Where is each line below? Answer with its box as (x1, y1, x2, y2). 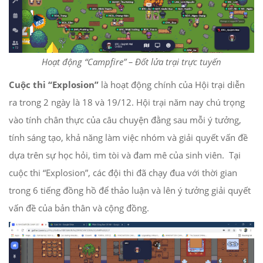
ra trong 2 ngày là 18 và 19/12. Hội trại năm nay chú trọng (9, 96, 245, 109)
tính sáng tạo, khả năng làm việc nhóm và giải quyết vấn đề (9, 131, 248, 144)
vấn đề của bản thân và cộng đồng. (9, 202, 149, 214)
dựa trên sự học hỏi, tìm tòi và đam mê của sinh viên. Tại (9, 149, 241, 161)
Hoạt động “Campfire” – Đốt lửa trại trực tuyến (42, 56, 221, 68)
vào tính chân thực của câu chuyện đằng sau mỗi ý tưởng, (9, 114, 241, 126)
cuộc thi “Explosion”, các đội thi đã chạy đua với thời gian (9, 167, 237, 179)
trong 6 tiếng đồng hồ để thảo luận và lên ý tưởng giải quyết (9, 184, 251, 197)
